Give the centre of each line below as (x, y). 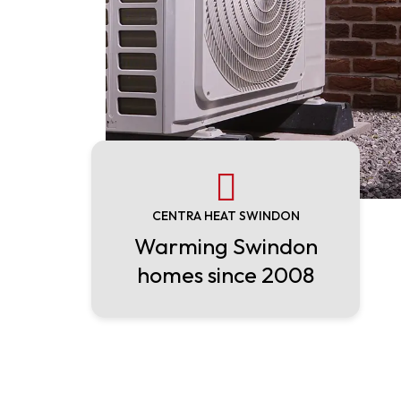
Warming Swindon (226, 246)
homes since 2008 (226, 275)
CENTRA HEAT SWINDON (226, 216)
